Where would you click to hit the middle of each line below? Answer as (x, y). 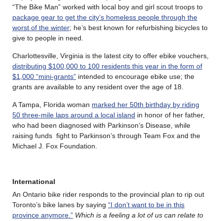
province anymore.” (43, 215)
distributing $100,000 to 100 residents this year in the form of (107, 66)
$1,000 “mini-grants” (44, 76)
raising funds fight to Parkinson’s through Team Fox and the (106, 135)
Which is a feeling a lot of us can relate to (139, 215)
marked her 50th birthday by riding (146, 104)
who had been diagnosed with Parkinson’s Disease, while (101, 125)
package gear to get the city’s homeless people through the (105, 17)
